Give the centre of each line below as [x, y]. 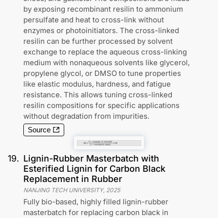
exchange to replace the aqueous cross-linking [105, 52]
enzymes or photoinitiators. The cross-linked [101, 30]
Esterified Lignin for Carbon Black [94, 168]
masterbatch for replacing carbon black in [96, 212]
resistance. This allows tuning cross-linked [98, 94]
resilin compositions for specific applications [101, 105]
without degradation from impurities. [86, 116]
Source [39, 130]
